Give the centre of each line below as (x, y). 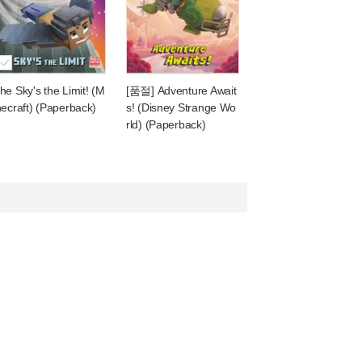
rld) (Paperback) (166, 124)
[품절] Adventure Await (181, 90)
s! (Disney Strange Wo (181, 107)
